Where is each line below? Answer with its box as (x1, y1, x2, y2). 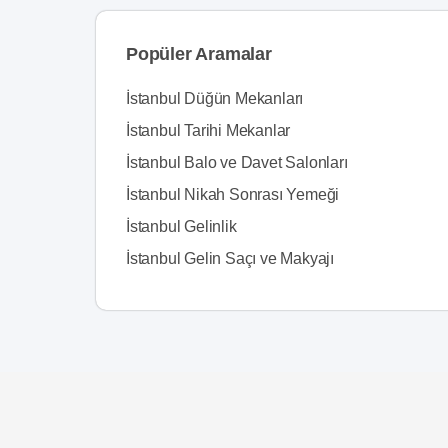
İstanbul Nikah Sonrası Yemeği (126, 185, 340, 203)
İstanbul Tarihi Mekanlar (126, 121, 291, 139)
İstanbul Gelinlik (126, 217, 237, 235)
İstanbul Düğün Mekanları (126, 89, 304, 107)
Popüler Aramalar (126, 43, 272, 64)
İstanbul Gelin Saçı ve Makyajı (126, 249, 334, 267)
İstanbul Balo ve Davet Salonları (126, 153, 348, 171)
